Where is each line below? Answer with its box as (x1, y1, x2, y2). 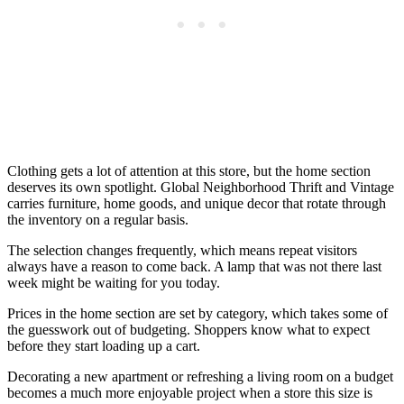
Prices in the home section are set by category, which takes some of (7, 305, 388, 321)
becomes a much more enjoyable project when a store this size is (7, 384, 372, 400)
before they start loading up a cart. (7, 337, 200, 353)
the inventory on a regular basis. (7, 211, 188, 227)
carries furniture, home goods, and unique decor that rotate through (7, 195, 386, 211)
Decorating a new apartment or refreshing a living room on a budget (7, 368, 393, 384)
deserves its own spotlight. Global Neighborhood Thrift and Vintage (7, 179, 394, 195)
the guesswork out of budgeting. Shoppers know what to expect (7, 321, 370, 337)
